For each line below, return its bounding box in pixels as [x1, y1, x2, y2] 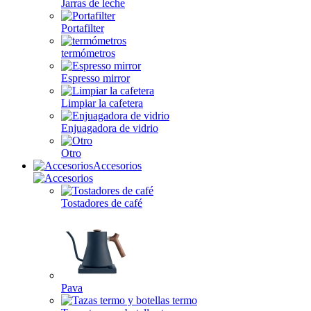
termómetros [61, 47, 115, 59]
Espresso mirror [61, 72, 130, 84]
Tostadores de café [61, 197, 142, 209]
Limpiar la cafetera [61, 97, 143, 109]
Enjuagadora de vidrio [61, 122, 158, 134]
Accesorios [93, 160, 142, 171]
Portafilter [61, 22, 104, 34]
